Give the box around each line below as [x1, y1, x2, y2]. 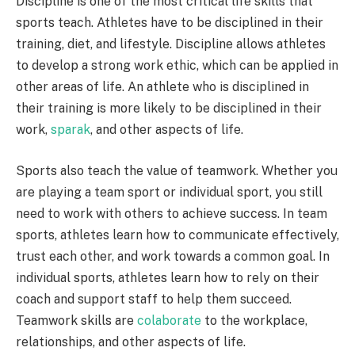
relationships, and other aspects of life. [16, 334, 246, 349]
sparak [51, 122, 90, 138]
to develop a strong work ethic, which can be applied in [16, 58, 338, 74]
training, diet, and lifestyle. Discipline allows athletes [16, 36, 326, 52]
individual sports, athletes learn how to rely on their [16, 269, 319, 285]
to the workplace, [201, 312, 307, 328]
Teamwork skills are [16, 312, 137, 328]
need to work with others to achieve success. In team [16, 205, 327, 221]
